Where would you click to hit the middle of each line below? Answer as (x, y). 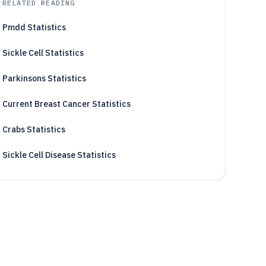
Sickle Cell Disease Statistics (59, 155)
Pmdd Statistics (34, 27)
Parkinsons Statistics (44, 78)
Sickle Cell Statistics (43, 53)
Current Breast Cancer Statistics (66, 104)
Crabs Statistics (34, 129)
